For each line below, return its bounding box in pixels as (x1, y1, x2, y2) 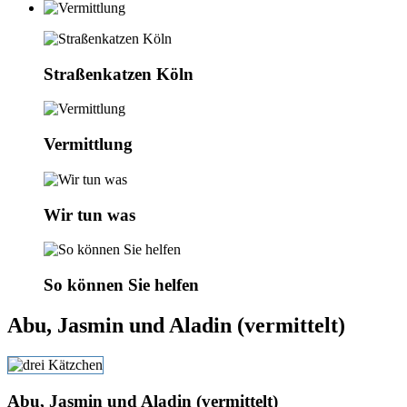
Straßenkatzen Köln (44, 64, 194, 84)
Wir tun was (44, 204, 135, 224)
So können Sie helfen (44, 275, 199, 295)
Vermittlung (44, 134, 133, 154)
